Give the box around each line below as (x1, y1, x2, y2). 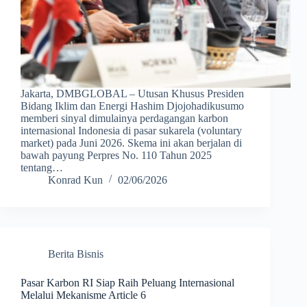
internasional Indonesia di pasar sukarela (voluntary (21, 125, 242, 137)
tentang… (21, 162, 63, 174)
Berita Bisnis (48, 248, 103, 260)
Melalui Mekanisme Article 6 (21, 289, 146, 302)
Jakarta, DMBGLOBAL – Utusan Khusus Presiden (21, 88, 244, 100)
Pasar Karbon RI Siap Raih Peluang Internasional (21, 277, 234, 289)
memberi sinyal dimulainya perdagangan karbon (21, 112, 228, 125)
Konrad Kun (48, 174, 103, 186)
